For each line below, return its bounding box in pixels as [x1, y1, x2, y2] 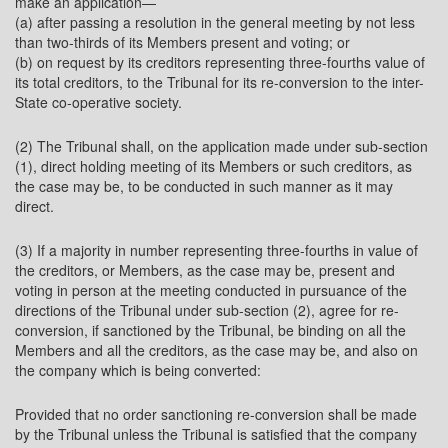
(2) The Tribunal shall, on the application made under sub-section [15, 136, 428, 156]
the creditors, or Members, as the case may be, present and [15, 260, 395, 280]
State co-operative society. [15, 92, 182, 112]
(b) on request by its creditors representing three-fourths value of [15, 52, 425, 72]
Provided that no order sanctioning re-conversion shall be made [15, 404, 417, 424]
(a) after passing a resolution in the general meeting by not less [15, 12, 415, 32]
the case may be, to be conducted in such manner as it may [15, 176, 393, 196]
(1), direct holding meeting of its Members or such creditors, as [15, 156, 412, 176]
